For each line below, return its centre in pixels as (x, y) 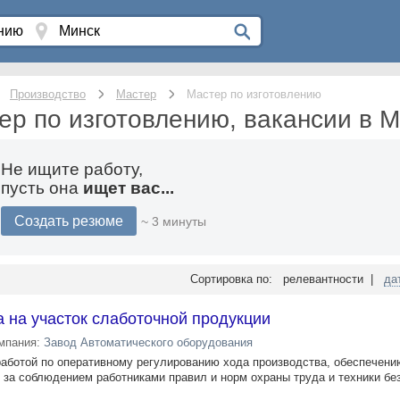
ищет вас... (128, 188)
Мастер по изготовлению (254, 94)
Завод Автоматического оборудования (148, 342)
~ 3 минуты (173, 221)
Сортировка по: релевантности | (287, 279)
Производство (48, 94)
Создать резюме (68, 221)
